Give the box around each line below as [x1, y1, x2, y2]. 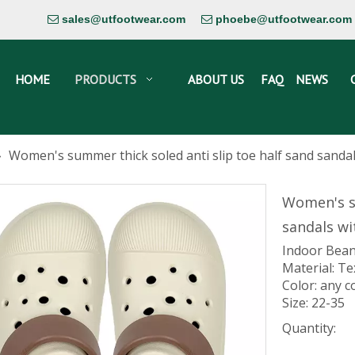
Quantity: [282, 319, 336, 337]
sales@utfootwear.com [62, 13, 185, 25]
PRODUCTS [74, 71, 136, 87]
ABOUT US [188, 71, 244, 87]
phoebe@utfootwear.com [216, 13, 352, 25]
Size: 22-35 [282, 294, 345, 311]
